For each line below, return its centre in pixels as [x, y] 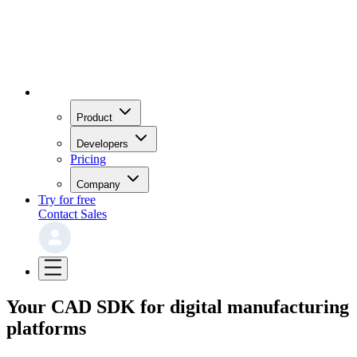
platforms [46, 328]
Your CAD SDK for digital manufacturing [178, 306]
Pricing [88, 159]
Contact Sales [73, 214]
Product [94, 117]
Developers [102, 143]
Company [98, 184]
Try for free [67, 199]
